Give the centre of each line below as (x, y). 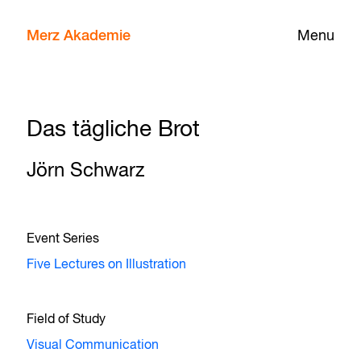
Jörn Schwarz (86, 171)
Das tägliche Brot (114, 130)
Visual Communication (93, 346)
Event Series (63, 239)
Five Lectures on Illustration (107, 265)
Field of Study (66, 320)
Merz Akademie (79, 36)
